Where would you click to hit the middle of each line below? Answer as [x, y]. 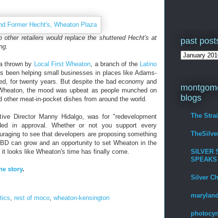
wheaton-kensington [82, 198]
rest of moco [32, 198]
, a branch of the [115, 64]
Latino [148, 64]
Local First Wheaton [62, 64]
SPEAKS [204, 159]
